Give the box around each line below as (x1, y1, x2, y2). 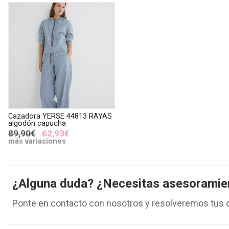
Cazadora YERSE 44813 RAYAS (8, 111, 112, 121)
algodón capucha (8, 119, 66, 128)
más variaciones (8, 136, 66, 146)
